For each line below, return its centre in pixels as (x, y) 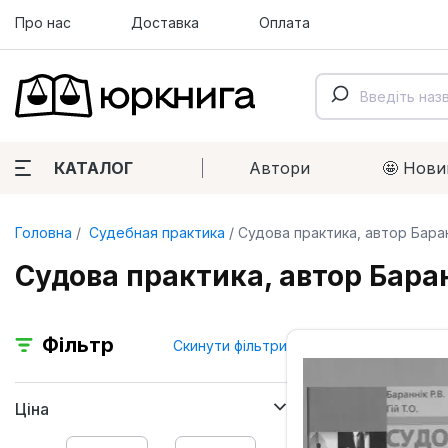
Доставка (165, 22)
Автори (279, 168)
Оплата (284, 22)
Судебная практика (155, 232)
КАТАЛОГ (93, 168)
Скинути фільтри (230, 345)
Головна (43, 232)
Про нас (43, 22)
